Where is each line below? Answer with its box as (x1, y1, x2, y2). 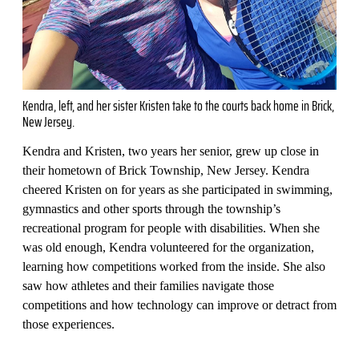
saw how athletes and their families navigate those (22, 278, 274, 292)
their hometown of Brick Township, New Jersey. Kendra (22, 163, 309, 177)
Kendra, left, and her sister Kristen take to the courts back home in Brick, (22, 94, 334, 117)
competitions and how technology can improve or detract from (22, 297, 337, 312)
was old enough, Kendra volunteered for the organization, (22, 240, 314, 254)
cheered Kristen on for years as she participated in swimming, (22, 182, 333, 196)
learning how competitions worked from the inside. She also (22, 259, 325, 273)
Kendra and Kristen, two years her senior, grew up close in (22, 143, 319, 158)
